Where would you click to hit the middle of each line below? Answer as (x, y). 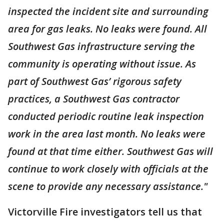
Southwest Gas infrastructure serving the (101, 46)
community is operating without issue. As (102, 64)
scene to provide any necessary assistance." (108, 186)
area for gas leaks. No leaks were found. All (107, 29)
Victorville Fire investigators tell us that (105, 212)
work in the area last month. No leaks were (107, 134)
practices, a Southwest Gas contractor (94, 99)
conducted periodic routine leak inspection (106, 116)
